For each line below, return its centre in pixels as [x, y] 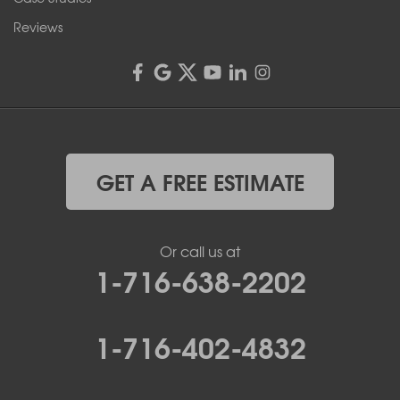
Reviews [38, 26]
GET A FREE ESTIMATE [200, 181]
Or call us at [200, 250]
